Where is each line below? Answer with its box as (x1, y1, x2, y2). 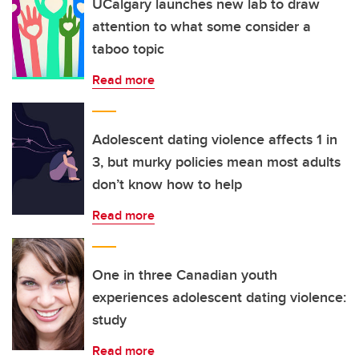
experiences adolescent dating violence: (92, 287, 346, 308)
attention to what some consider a (92, 16, 311, 37)
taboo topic (92, 38, 164, 59)
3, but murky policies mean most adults (92, 151, 341, 172)
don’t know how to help (92, 174, 242, 195)
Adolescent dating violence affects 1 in (92, 129, 337, 150)
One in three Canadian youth (92, 264, 277, 285)
